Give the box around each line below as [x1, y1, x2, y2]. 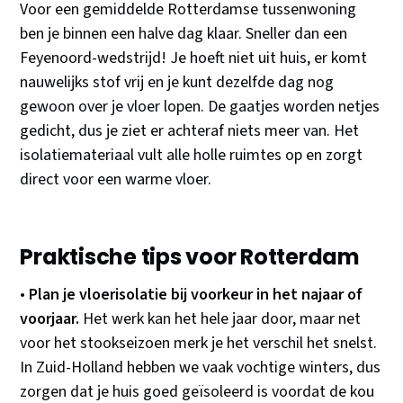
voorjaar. [20, 308, 80, 331]
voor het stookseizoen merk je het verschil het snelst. [20, 332, 378, 355]
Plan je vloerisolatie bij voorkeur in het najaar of [29, 283, 363, 307]
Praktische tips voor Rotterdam [20, 242, 360, 273]
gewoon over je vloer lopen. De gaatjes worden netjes [20, 95, 381, 119]
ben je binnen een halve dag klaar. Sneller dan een [20, 22, 348, 46]
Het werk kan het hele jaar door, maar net [79, 308, 362, 331]
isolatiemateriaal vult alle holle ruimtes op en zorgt [20, 144, 363, 167]
